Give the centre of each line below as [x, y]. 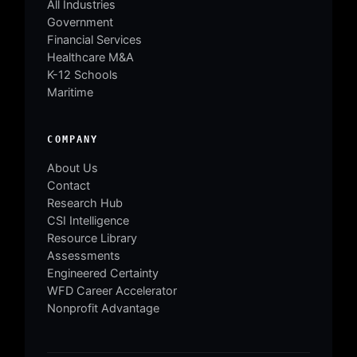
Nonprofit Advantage [104, 308]
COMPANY [73, 139]
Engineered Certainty [103, 273]
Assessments [84, 255]
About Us [73, 168]
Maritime [71, 92]
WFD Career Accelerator [112, 290]
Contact [69, 185]
